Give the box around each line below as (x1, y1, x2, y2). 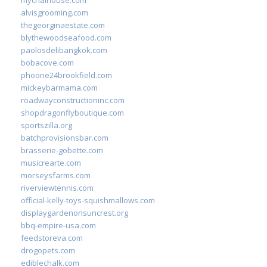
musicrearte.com (21, 157, 81, 168)
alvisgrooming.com (21, 7, 88, 18)
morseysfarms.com (21, 169, 91, 181)
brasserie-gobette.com (21, 144, 103, 156)
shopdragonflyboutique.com (21, 107, 124, 118)
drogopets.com (21, 244, 75, 256)
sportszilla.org (21, 119, 72, 131)
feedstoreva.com (21, 232, 83, 243)
